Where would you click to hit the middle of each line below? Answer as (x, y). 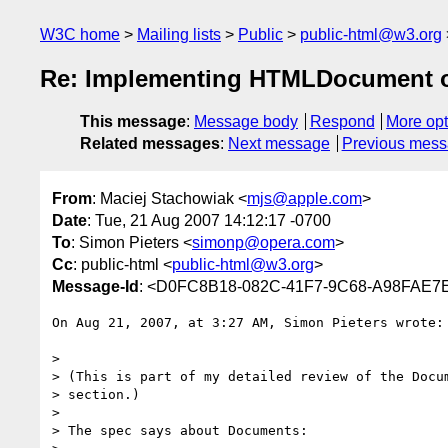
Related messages (150, 144)
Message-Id (95, 286)
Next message (279, 144)
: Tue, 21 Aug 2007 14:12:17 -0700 (209, 220)
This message (133, 122)
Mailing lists (179, 34)
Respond (342, 122)
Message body (246, 122)
